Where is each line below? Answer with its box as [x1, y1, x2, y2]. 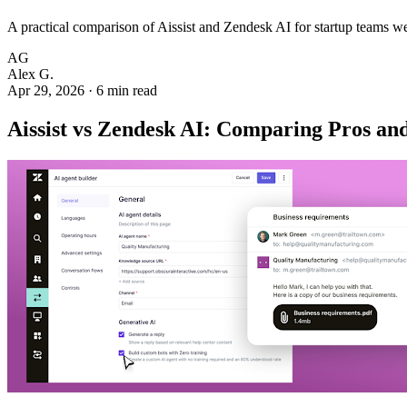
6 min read [96, 83, 157, 99]
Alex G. [7, 66, 54, 83]
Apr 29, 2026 [7, 83, 84, 99]
